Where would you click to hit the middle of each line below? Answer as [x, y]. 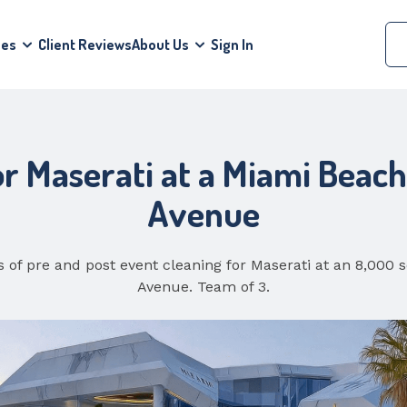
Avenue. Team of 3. [203, 287]
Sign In [232, 45]
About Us [160, 45]
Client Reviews [85, 45]
